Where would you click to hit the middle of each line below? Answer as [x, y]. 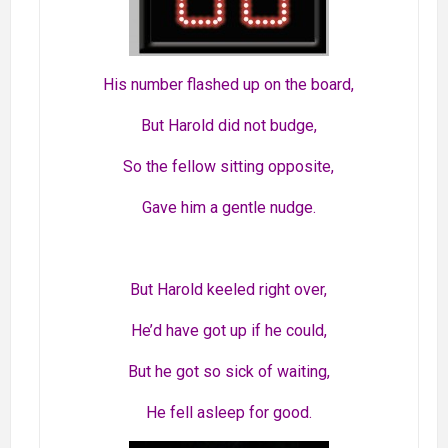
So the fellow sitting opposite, [229, 167]
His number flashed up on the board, [229, 85]
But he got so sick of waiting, [228, 372]
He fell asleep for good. [228, 413]
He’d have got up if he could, [228, 331]
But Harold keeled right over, [229, 290]
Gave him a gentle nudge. [228, 208]
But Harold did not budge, [228, 126]
